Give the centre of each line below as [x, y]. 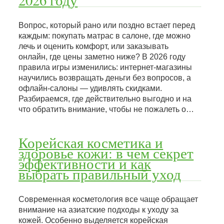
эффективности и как [85, 163]
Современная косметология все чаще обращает [108, 199]
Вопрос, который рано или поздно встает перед [107, 25]
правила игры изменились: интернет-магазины [105, 67]
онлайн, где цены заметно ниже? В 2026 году [102, 57]
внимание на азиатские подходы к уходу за [99, 210]
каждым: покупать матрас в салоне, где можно [105, 36]
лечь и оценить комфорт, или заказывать [94, 46]
